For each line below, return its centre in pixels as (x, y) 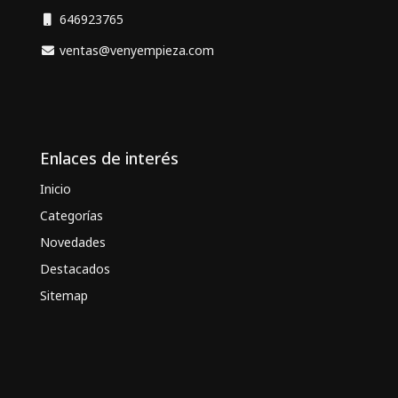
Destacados (75, 269)
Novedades (73, 243)
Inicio (56, 189)
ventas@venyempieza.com (135, 51)
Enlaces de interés (109, 159)
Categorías (72, 216)
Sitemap (64, 296)
